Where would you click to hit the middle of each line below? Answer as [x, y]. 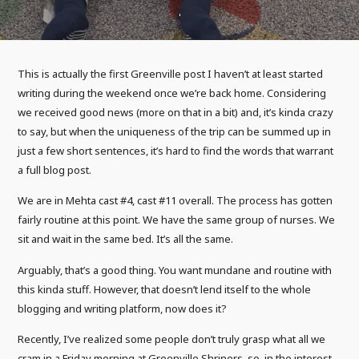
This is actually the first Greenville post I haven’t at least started [171, 74]
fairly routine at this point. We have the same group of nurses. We [177, 220]
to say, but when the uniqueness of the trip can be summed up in [175, 131]
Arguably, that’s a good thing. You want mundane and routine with [175, 270]
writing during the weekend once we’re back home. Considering [172, 93]
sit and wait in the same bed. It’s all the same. [126, 239]
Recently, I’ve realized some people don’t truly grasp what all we [172, 339]
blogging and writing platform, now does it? [123, 308]
